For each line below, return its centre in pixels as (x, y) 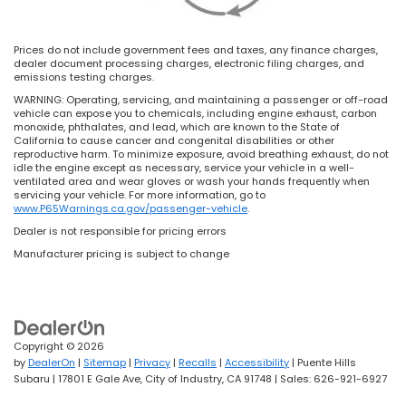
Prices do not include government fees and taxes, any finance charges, (196, 49)
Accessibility (257, 362)
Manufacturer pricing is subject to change (121, 253)
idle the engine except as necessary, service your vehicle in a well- (184, 167)
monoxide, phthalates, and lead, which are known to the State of (177, 126)
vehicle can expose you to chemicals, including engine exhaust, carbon (195, 113)
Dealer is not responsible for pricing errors (120, 231)
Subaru (32, 378)
